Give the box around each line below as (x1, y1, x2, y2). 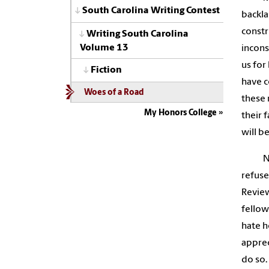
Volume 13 (80, 43, 128, 53)
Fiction (91, 65, 122, 76)
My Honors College (144, 108, 217, 118)
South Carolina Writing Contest (82, 6, 220, 16)
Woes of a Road (83, 88, 144, 97)
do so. (241, 255, 267, 265)
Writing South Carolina (86, 29, 189, 39)
